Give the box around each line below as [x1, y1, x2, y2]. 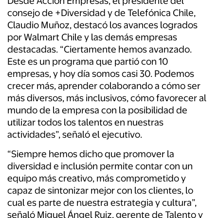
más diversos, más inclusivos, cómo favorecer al [7, 92, 206, 104]
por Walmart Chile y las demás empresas [7, 32, 177, 43]
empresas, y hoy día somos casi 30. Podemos [7, 68, 194, 80]
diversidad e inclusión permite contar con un [7, 161, 193, 172]
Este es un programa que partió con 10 [7, 56, 168, 68]
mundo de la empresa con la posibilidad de [7, 105, 187, 116]
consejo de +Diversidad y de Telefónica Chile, [7, 7, 196, 19]
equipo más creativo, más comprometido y [7, 173, 186, 184]
